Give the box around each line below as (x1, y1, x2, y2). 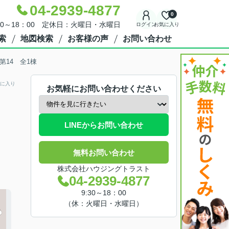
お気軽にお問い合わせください (47, 84, 161, 93)
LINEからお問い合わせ (64, 120, 143, 129)
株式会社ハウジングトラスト (57, 165, 150, 173)
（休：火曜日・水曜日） (64, 199, 143, 208)
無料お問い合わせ (73, 148, 134, 157)
